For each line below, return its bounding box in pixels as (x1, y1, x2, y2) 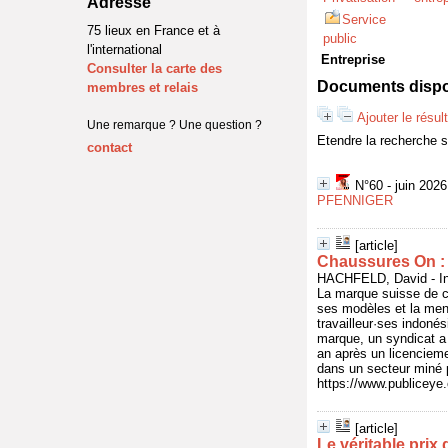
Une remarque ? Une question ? (87, 118, 262, 132)
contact (87, 140, 132, 155)
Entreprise (321, 52, 385, 67)
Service (342, 12, 386, 27)
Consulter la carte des (87, 61, 222, 76)
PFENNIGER (317, 193, 393, 208)
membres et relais (87, 80, 198, 95)
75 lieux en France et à (87, 23, 220, 38)
